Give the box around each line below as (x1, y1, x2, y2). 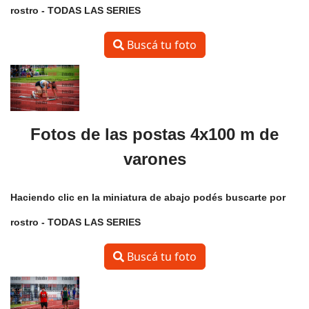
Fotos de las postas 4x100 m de (30, 124, 279, 143)
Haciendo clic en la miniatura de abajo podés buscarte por (10, 191, 286, 203)
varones (123, 149, 186, 168)
